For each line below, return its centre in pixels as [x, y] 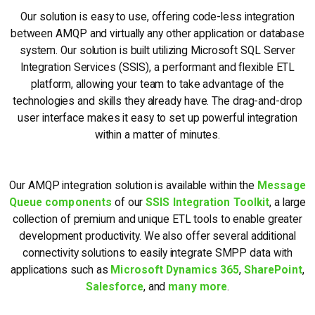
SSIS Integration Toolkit [208, 203]
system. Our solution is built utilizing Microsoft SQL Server [157, 51]
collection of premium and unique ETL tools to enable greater [157, 220]
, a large [288, 203]
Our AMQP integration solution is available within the [134, 186]
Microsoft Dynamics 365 [175, 270]
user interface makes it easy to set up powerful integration [157, 118]
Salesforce [115, 287]
